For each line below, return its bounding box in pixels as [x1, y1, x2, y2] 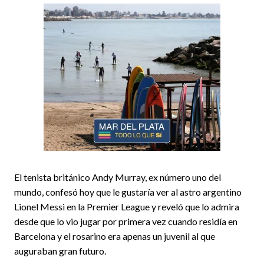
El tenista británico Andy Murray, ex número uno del [14, 171, 221, 183]
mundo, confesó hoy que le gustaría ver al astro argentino [14, 186, 242, 197]
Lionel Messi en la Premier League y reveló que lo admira [14, 200, 239, 212]
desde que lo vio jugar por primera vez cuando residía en [14, 215, 237, 227]
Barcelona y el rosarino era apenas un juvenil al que [14, 230, 215, 242]
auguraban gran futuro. [14, 245, 106, 256]
